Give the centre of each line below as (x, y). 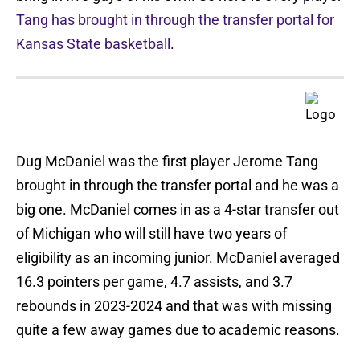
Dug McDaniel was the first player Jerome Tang (167, 162)
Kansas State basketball (93, 44)
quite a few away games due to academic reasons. (178, 330)
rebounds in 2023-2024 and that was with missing (174, 306)
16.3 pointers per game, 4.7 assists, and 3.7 (154, 282)
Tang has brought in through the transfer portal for (175, 20)
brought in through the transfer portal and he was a (178, 186)
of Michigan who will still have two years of (151, 234)
